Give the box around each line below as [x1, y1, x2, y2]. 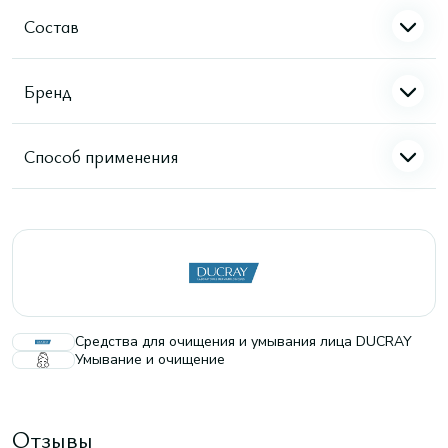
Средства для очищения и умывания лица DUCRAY [75, 332, 412, 351]
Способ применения [24, 143, 178, 168]
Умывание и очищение [75, 350, 225, 369]
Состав [24, 13, 79, 38]
